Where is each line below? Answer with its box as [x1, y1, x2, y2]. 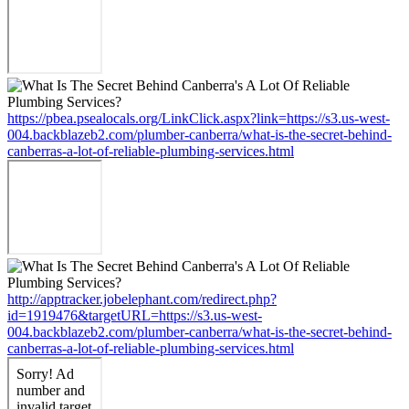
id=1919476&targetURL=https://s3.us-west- [7, 307, 262, 323]
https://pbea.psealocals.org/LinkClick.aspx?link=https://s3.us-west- [7, 110, 390, 126]
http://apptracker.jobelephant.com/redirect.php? [7, 290, 277, 307]
